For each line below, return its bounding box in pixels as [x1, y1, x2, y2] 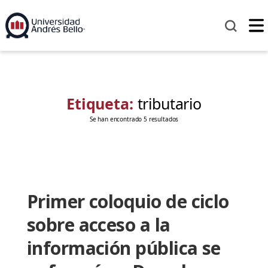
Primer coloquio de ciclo [26, 189, 229, 214]
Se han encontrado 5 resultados [89, 115, 179, 124]
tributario [137, 93, 202, 114]
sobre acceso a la [26, 212, 170, 237]
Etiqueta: [66, 93, 138, 114]
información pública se [26, 236, 221, 261]
